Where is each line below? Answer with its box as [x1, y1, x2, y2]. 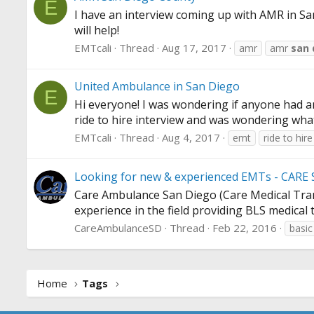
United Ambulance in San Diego [74, 78, 240, 95]
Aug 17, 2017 [162, 41, 226, 55]
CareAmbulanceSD [74, 220, 162, 235]
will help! [74, 22, 119, 39]
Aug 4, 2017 [162, 130, 220, 145]
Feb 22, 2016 [212, 220, 277, 235]
